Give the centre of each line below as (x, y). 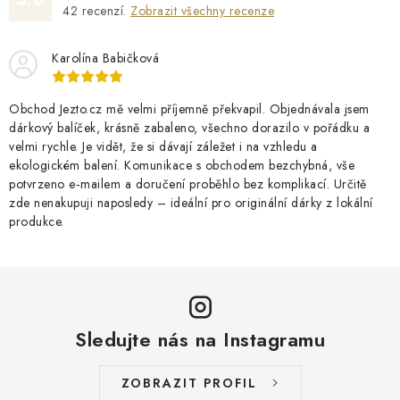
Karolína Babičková (105, 58)
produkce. (37, 221)
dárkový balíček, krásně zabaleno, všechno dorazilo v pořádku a (189, 128)
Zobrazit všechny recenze (202, 11)
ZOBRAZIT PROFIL (189, 383)
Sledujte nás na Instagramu (200, 339)
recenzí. (104, 11)
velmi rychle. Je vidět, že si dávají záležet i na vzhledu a (163, 146)
